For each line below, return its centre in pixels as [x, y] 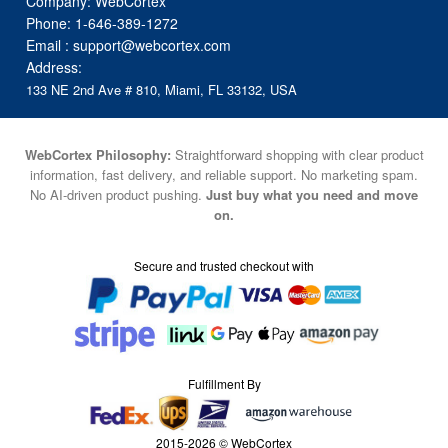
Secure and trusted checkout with [224, 266]
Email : [50, 45]
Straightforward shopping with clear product [297, 154]
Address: [54, 67]
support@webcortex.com [152, 45]
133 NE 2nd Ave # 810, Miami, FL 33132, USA [162, 90]
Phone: [51, 23]
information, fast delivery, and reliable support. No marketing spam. [224, 174]
